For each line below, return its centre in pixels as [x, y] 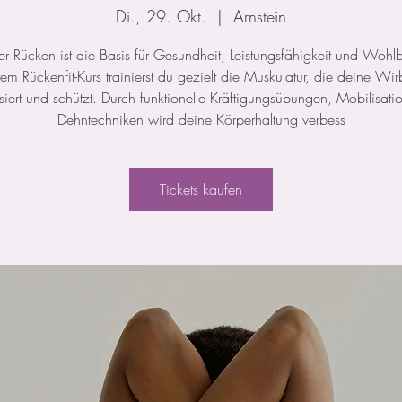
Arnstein [260, 16]
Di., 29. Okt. [161, 16]
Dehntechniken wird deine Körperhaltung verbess [201, 119]
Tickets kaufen [201, 189]
